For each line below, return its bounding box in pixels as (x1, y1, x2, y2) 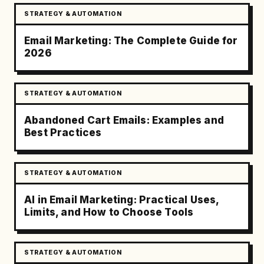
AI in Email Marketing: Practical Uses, (24, 194, 219, 206)
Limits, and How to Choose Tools (24, 206, 194, 218)
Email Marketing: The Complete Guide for (24, 35, 238, 47)
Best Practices (24, 127, 102, 138)
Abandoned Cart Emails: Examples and (24, 114, 224, 126)
